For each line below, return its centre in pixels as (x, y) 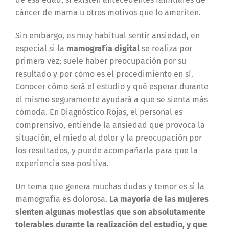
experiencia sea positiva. (62, 164)
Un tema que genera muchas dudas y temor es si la (110, 187)
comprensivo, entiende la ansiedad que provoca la (110, 125)
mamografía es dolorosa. (62, 199)
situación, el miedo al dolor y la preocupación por (108, 138)
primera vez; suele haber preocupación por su (100, 61)
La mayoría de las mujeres (159, 199)
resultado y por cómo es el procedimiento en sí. (104, 74)
